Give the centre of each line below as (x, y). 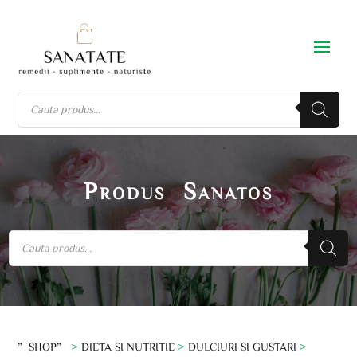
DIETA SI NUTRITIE (128, 346)
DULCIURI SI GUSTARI (243, 346)
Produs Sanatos (178, 190)
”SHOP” (43, 346)
